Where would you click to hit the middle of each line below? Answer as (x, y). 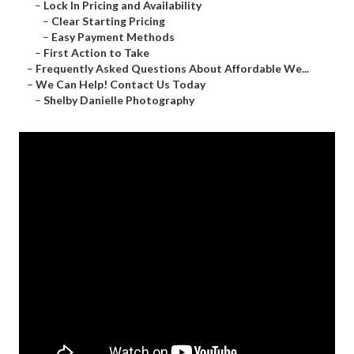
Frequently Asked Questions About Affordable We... (172, 69)
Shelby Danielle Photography (119, 100)
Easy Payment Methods (113, 37)
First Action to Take (96, 53)
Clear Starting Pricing (108, 21)
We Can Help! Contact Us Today (121, 85)
